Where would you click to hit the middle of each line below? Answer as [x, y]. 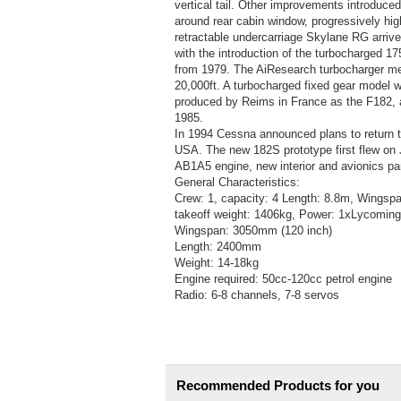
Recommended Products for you [277, 385]
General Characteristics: [237, 182]
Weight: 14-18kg [216, 263]
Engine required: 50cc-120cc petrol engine [283, 279]
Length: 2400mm [218, 247]
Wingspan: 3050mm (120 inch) [253, 230]
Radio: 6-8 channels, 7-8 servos [256, 295]
